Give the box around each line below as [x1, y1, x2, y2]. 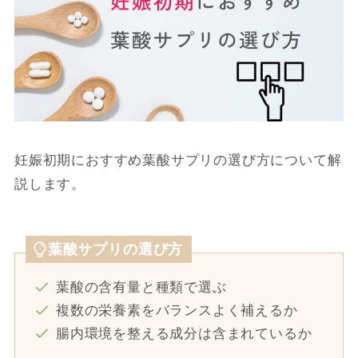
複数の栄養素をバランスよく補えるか [55, 302, 298, 318]
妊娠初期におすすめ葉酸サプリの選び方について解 [14, 153, 342, 169]
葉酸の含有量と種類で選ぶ [55, 279, 227, 295]
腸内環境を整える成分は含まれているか [55, 326, 312, 342]
